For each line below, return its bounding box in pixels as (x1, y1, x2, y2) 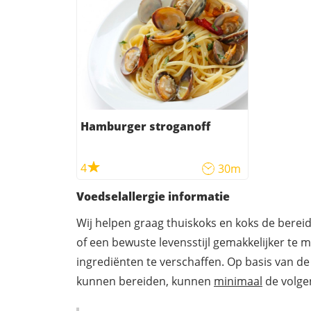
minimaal (214, 274, 262, 289)
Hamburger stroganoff (81, 119, 210, 135)
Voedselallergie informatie (76, 189, 230, 205)
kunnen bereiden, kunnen (76, 274, 214, 289)
